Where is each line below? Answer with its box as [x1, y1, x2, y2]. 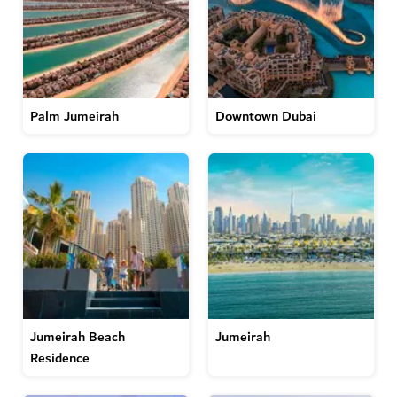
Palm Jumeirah [30, 105, 119, 128]
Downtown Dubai [215, 105, 316, 128]
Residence [30, 346, 90, 370]
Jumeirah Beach [30, 325, 125, 348]
